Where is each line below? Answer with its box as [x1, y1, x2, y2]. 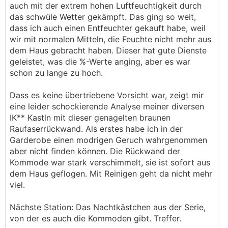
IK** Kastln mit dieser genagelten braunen [10, 112, 170, 123]
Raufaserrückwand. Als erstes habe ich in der [10, 124, 183, 134]
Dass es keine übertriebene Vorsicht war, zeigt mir [10, 90, 204, 100]
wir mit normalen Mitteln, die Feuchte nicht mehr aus [10, 34, 211, 44]
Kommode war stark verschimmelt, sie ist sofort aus [10, 157, 210, 167]
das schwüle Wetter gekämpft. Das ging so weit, [10, 12, 196, 22]
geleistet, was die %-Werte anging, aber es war [10, 56, 190, 67]
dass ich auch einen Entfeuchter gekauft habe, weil [10, 23, 206, 33]
